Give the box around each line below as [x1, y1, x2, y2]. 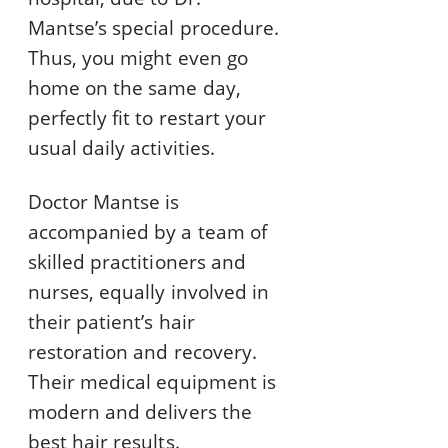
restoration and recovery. [28, 339, 257, 366]
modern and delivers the [28, 399, 252, 426]
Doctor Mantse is [28, 189, 180, 216]
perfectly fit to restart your [28, 105, 266, 132]
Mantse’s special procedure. [28, 15, 279, 42]
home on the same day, [28, 75, 241, 102]
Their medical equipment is [28, 369, 276, 396]
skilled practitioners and [28, 249, 246, 276]
